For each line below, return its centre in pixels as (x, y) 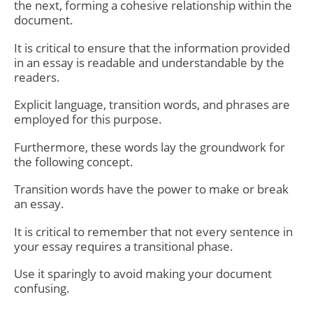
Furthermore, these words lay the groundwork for (150, 147)
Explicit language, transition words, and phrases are (152, 105)
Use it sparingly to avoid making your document (143, 274)
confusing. (42, 289)
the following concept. (74, 161)
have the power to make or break (196, 189)
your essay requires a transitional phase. (124, 246)
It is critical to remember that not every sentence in (153, 231)
